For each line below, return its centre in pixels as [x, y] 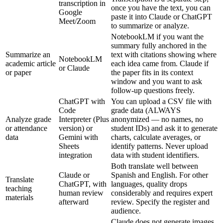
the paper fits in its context [152, 72]
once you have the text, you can [161, 7]
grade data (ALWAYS [146, 110]
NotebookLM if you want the [157, 36]
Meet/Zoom [77, 21]
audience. [126, 211]
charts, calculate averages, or [156, 137]
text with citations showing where [164, 54]
